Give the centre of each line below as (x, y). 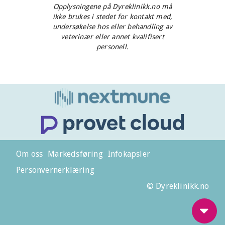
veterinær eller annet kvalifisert (113, 37)
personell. (113, 47)
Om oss (30, 154)
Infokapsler (129, 154)
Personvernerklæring (55, 170)
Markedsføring (75, 154)
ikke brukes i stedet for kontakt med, (113, 17)
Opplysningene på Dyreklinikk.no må (113, 7)
